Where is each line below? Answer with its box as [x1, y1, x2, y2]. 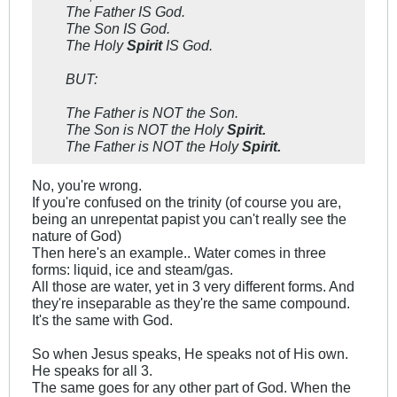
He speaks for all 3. [32, 362, 152, 379]
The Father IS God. [66, 4, 185, 20]
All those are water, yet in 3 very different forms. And [32, 278, 354, 295]
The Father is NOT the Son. [66, 105, 238, 121]
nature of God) [32, 228, 121, 245]
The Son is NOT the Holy [66, 121, 227, 138]
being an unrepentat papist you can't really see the [32, 211, 346, 228]
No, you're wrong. [32, 177, 142, 194]
